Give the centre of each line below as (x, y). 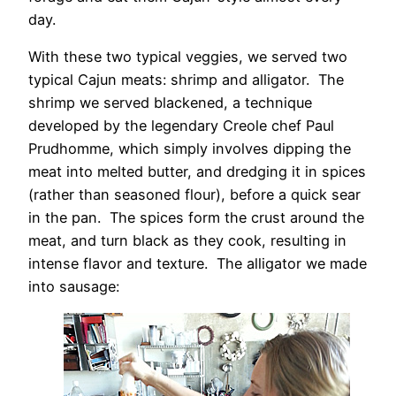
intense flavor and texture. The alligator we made (198, 264)
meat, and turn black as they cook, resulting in (187, 241)
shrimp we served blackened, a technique (170, 103)
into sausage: (74, 287)
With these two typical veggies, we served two (188, 57)
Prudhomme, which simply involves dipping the (190, 149)
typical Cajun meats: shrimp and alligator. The (186, 80)
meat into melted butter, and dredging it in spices (197, 172)
